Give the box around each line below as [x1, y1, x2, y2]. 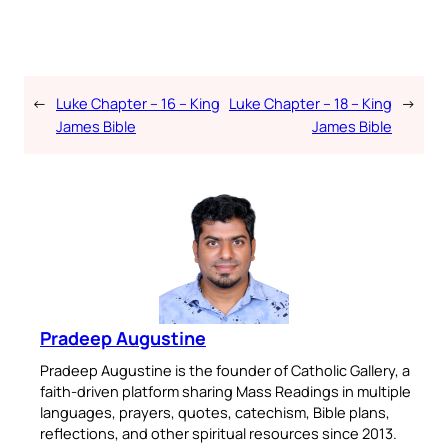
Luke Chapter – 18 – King [229, 93, 392, 114]
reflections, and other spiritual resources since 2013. [40, 423, 397, 444]
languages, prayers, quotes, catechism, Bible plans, [40, 402, 390, 423]
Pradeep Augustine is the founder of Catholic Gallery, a [40, 360, 410, 381]
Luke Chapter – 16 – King [56, 93, 220, 114]
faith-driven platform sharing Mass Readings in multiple [40, 381, 411, 402]
